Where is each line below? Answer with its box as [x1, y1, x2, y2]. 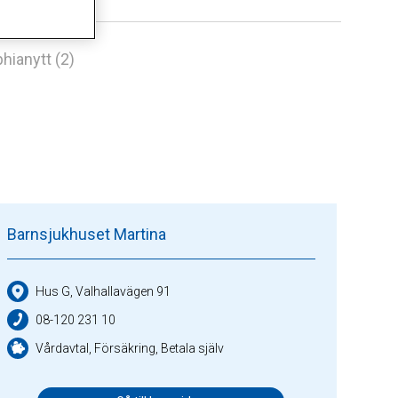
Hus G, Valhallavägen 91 [35, 283, 171, 298]
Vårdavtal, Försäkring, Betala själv [35, 340, 224, 355]
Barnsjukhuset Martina [6, 225, 166, 243]
